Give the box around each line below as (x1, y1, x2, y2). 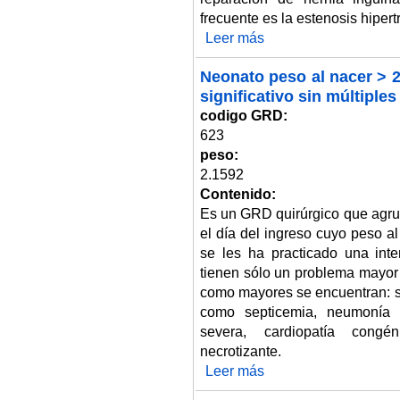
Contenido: (200, 186, 279, 202)
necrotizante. (200, 343, 281, 359)
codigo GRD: (200, 107, 291, 123)
